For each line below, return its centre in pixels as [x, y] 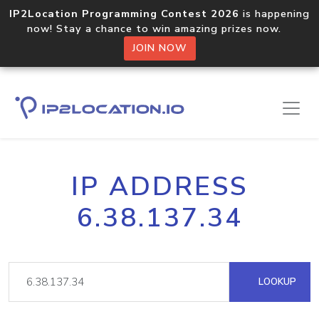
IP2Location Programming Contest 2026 [124, 14]
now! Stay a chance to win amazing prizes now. [159, 28]
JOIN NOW [159, 48]
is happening [274, 14]
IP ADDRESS [159, 187]
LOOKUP [276, 282]
